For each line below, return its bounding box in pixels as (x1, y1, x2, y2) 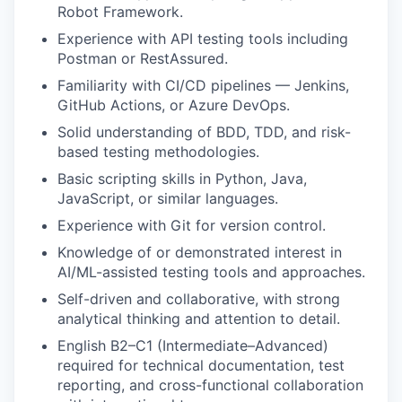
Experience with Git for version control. (57, 216, 326, 234)
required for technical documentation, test (57, 356, 345, 374)
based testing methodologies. (57, 143, 259, 161)
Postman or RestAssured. (57, 49, 228, 67)
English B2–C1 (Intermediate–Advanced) (57, 336, 328, 354)
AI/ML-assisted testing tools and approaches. (57, 263, 365, 281)
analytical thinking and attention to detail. (57, 310, 340, 328)
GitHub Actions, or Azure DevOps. (57, 96, 290, 114)
